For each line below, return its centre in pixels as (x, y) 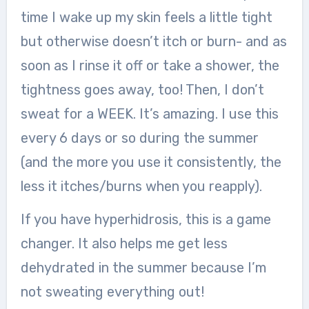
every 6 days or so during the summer (139, 138)
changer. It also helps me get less (124, 243)
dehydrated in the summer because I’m (143, 267)
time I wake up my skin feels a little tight (146, 17)
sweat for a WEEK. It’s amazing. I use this (149, 113)
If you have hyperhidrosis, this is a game (146, 219)
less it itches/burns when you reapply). (141, 186)
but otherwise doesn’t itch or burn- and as (153, 41)
